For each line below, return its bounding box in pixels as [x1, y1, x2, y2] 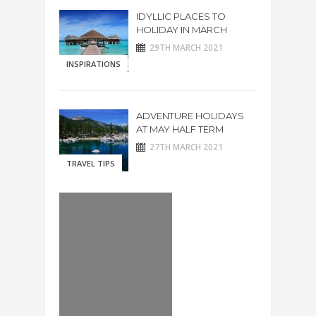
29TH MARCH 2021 [150, 42, 223, 54]
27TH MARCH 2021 [150, 141, 223, 153]
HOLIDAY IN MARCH [136, 24, 227, 35]
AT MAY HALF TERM [136, 123, 224, 135]
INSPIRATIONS [66, 59, 121, 69]
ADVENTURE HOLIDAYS [136, 110, 244, 121]
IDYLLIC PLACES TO [136, 11, 226, 22]
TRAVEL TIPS [66, 158, 115, 169]
